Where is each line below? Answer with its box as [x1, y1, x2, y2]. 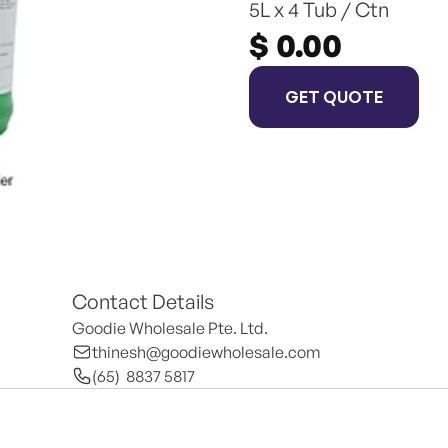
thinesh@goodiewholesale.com [92, 342, 321, 362]
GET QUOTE [285, 86, 383, 106]
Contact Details [72, 289, 214, 314]
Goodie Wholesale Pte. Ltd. [72, 318, 268, 338]
